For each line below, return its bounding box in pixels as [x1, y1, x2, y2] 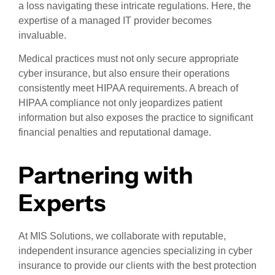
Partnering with [18, 160, 193, 190]
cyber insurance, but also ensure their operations [18, 68, 230, 79]
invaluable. [18, 30, 66, 41]
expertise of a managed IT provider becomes [18, 15, 212, 26]
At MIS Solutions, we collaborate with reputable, [18, 230, 226, 241]
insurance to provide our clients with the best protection [18, 260, 257, 271]
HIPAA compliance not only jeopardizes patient [18, 98, 222, 109]
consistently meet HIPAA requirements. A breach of [18, 83, 238, 94]
